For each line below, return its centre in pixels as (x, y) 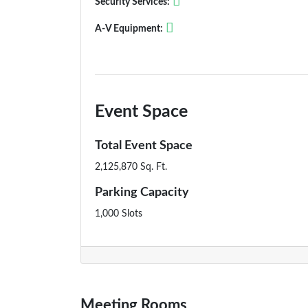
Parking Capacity (142, 193)
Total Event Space (144, 146)
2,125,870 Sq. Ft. (131, 167)
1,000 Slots (119, 214)
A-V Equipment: (129, 29)
